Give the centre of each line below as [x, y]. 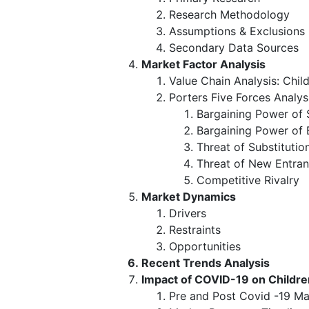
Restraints [195, 229]
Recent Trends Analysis [206, 262]
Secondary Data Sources [234, 47]
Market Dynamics [189, 196]
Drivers [188, 213]
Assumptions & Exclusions [237, 31]
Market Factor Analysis [203, 64]
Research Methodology [229, 14]
